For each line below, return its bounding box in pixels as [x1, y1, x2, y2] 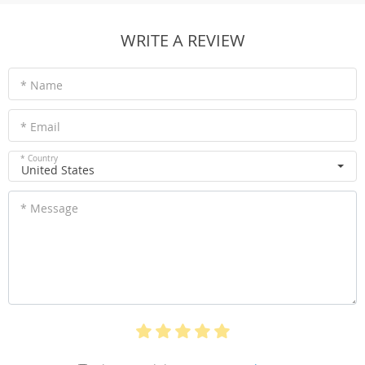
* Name [20, 77, 63, 93]
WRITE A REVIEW [120, 29, 245, 51]
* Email [20, 119, 60, 134]
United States [21, 162, 95, 178]
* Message [20, 200, 78, 216]
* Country [20, 153, 58, 164]
